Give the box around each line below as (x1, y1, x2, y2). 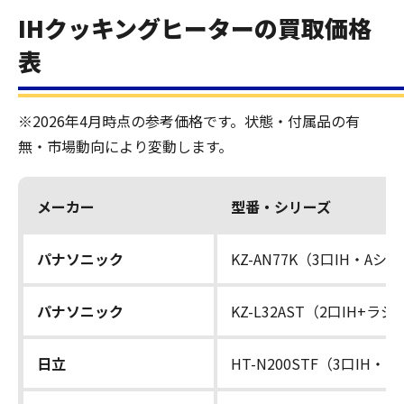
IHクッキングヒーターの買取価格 (18, 11, 372, 44)
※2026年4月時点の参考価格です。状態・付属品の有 (18, 110, 360, 132)
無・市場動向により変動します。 (18, 135, 233, 157)
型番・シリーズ (231, 196, 331, 217)
